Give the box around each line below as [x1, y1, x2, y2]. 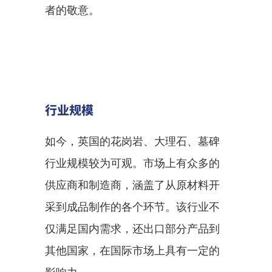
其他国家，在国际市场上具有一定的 [45, 244, 220, 257]
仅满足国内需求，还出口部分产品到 [45, 222, 220, 235]
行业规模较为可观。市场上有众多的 [45, 157, 220, 169]
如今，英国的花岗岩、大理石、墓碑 [45, 135, 220, 148]
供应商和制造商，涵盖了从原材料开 [45, 178, 220, 191]
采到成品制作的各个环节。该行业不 [45, 200, 220, 213]
